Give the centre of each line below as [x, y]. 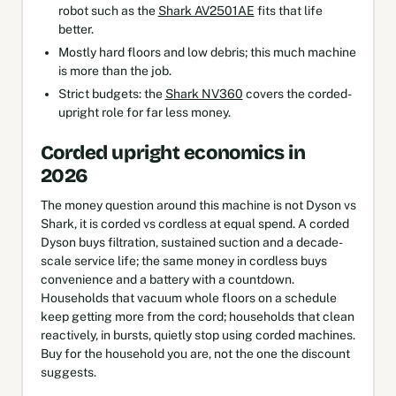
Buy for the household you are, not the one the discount [195, 353]
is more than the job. [114, 70]
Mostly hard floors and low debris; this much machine [207, 52]
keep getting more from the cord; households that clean [197, 316]
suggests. [68, 372]
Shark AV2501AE [206, 10]
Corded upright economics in [173, 152]
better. [76, 29]
